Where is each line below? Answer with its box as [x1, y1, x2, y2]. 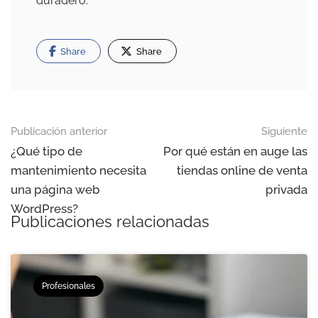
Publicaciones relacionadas [11, 212, 209, 231]
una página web [11, 182, 100, 197]
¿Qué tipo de [11, 144, 82, 159]
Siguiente [261, 125, 307, 138]
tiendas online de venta [177, 163, 307, 178]
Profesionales [42, 281, 95, 292]
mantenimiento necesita [11, 163, 146, 178]
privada [265, 182, 307, 197]
